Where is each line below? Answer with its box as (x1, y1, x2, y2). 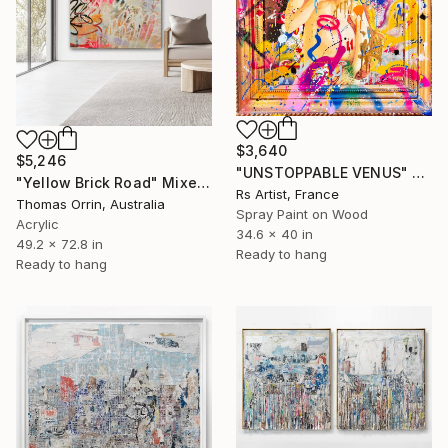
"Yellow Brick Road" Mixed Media (196, 174, 210, 192)
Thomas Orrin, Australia (16, 196, 165, 213)
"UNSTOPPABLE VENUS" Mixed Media (412, 163, 426, 181)
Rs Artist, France (236, 185, 339, 202)
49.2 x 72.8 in (16, 236, 103, 253)
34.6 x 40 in (236, 225, 313, 242)
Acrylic (16, 216, 59, 233)
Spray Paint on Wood (236, 205, 368, 222)
